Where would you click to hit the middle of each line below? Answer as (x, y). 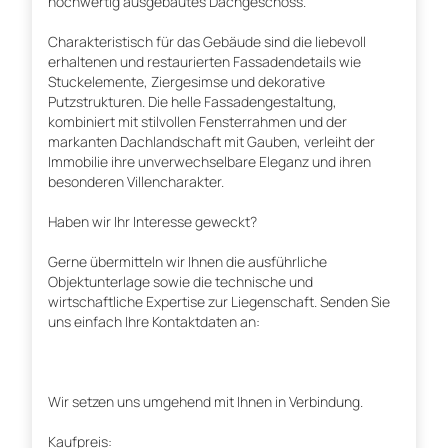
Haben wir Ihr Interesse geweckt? (152, 222)
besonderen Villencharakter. (136, 182)
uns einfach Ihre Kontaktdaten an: (154, 322)
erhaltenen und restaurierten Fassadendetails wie (204, 62)
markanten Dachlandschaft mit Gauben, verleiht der (211, 142)
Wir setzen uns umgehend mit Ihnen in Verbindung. (205, 402)
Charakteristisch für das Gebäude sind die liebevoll (207, 42)
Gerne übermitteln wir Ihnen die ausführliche (187, 262)
